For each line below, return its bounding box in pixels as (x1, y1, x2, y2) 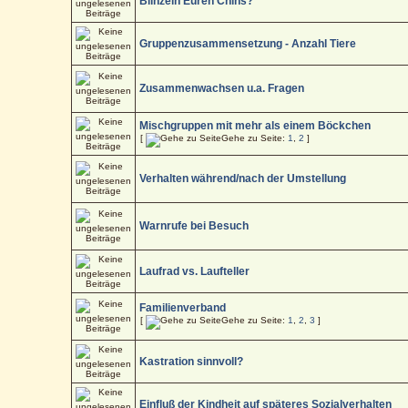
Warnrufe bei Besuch (139, 219, 250, 232)
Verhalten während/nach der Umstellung (139, 171, 347, 185)
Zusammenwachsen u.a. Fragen (139, 81, 305, 95)
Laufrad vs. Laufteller (139, 264, 250, 278)
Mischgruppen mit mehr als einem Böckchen (139, 118, 372, 132)
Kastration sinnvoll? (139, 354, 244, 368)
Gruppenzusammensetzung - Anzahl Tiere (139, 36, 357, 50)
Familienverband (139, 301, 227, 314)
